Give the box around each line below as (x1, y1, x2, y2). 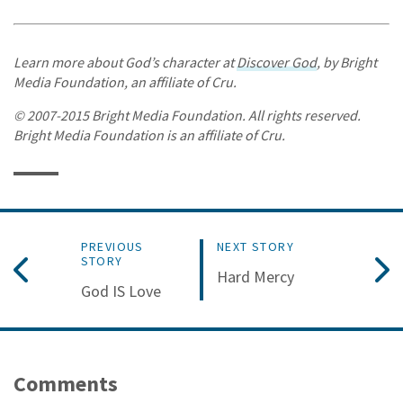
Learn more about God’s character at (13, 52, 237, 71)
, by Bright (317, 52, 377, 71)
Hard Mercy (217, 266, 294, 288)
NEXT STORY (217, 238, 294, 255)
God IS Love (80, 281, 161, 302)
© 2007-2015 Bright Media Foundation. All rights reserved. (13, 105, 361, 124)
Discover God (237, 52, 317, 71)
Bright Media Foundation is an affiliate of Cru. (13, 125, 285, 144)
